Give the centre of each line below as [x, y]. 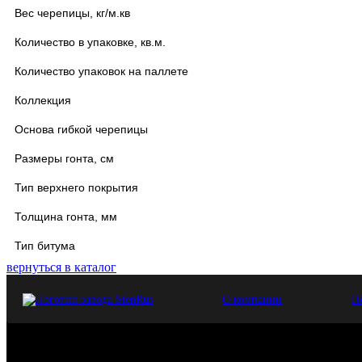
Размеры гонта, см [64, 158]
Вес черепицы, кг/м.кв [72, 13]
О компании [252, 299]
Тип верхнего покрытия [76, 187]
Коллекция [43, 100]
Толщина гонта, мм [66, 216]
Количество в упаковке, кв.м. [90, 42]
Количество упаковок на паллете [101, 71]
